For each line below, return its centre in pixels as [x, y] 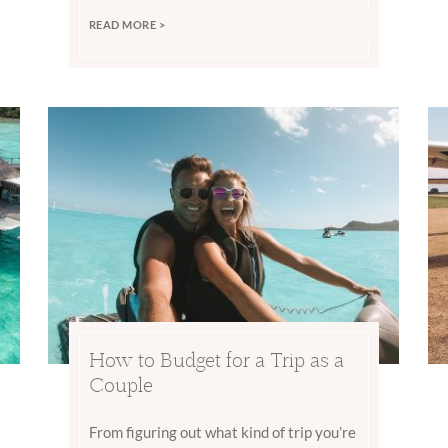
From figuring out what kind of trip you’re [222, 431]
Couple [120, 384]
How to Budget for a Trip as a [216, 359]
